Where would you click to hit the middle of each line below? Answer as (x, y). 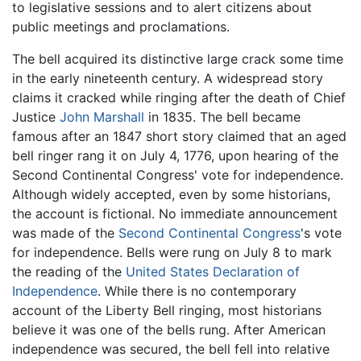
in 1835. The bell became (222, 117)
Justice (36, 117)
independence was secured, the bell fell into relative (171, 349)
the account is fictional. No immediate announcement (175, 214)
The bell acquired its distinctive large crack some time (178, 59)
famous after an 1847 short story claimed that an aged (179, 137)
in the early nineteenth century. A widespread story (168, 79)
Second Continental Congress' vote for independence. (178, 175)
